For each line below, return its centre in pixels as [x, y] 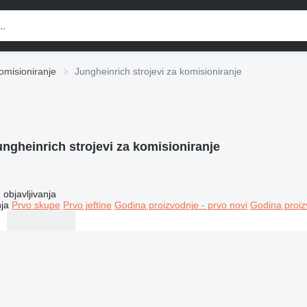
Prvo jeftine [87, 205]
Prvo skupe [36, 205]
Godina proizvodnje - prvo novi [181, 205]
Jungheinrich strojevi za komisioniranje [158, 71]
